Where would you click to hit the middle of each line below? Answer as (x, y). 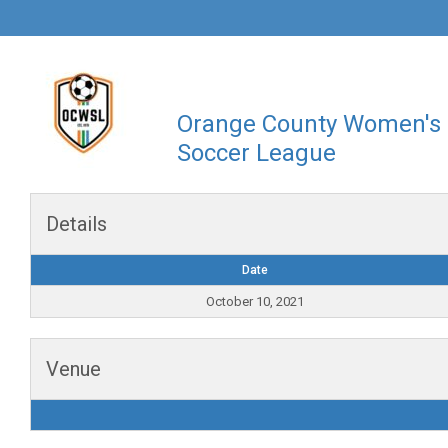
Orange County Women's (309, 124)
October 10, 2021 (255, 301)
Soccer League (256, 153)
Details (76, 224)
